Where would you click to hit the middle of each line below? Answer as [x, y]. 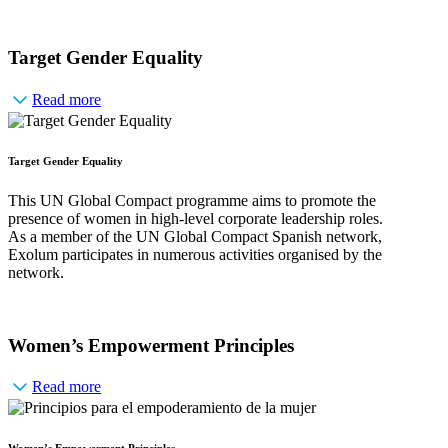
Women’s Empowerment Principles [151, 345]
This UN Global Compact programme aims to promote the [192, 201]
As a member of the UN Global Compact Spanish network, [195, 237]
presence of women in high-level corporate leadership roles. [195, 219]
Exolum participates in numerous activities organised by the [195, 255]
